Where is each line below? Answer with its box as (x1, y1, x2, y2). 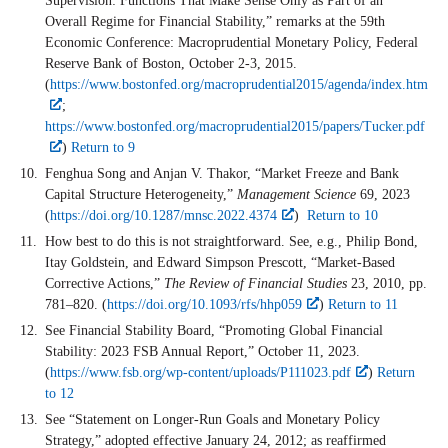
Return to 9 (70, 140, 135, 156)
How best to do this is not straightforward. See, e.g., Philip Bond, (45, 234, 418, 250)
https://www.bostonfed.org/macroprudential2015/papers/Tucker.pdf (45, 119, 425, 135)
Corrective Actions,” (45, 276, 164, 292)
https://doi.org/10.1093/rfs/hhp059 (107, 297, 302, 313)
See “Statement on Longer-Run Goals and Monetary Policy (45, 412, 380, 428)
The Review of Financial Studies (164, 276, 347, 292)
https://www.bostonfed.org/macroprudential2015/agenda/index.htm (50, 77, 428, 93)
